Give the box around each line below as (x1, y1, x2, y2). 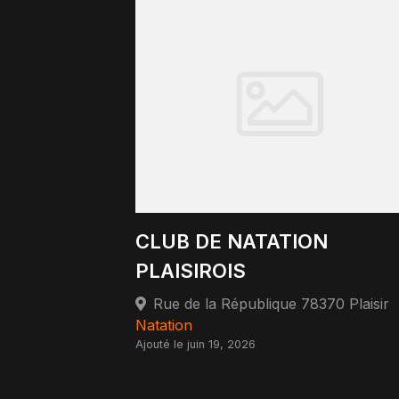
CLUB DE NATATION (135, 229, 328, 253)
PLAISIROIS (135, 258, 246, 282)
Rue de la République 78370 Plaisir (153, 294, 389, 313)
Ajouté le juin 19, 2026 (135, 337, 256, 351)
